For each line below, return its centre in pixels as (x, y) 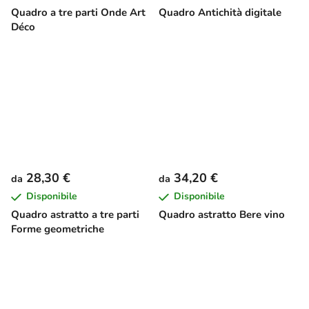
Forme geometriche (58, 229)
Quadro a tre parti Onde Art (78, 12)
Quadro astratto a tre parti (75, 215)
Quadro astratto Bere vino (222, 215)
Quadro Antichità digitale (220, 12)
